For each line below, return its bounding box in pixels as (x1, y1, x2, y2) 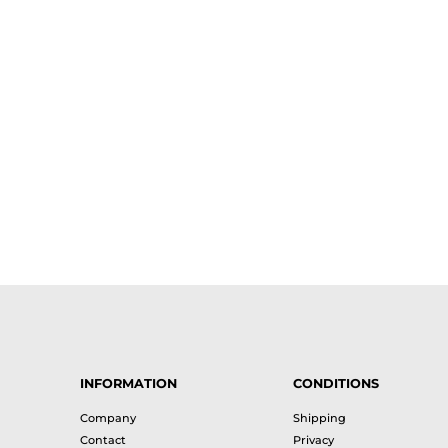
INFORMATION (80, 376, 177, 392)
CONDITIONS (292, 376, 379, 392)
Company (80, 411, 136, 426)
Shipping (292, 411, 346, 426)
